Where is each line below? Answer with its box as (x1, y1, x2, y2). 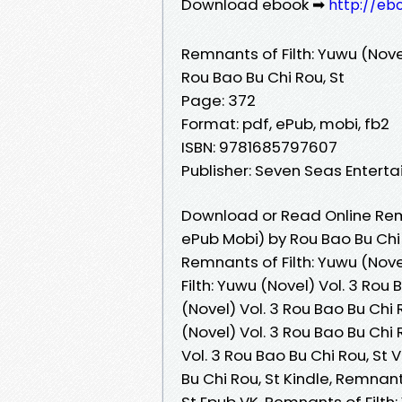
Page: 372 (181, 89, 256, 111)
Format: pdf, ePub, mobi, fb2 (181, 112, 389, 135)
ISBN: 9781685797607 (181, 135, 337, 158)
